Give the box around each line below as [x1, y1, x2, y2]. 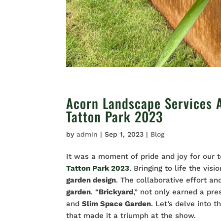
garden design [66, 176, 116, 185]
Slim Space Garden [82, 199, 151, 209]
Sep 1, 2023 [105, 130, 144, 139]
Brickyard [99, 187, 134, 197]
